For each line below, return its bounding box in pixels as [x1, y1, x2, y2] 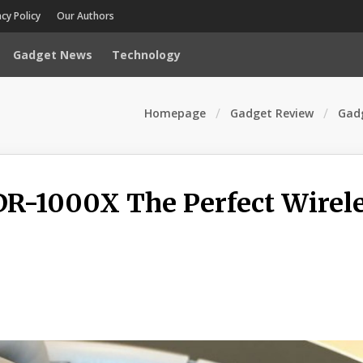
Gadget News [13, 47, 93, 62]
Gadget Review [229, 105, 314, 121]
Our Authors [57, 9, 115, 23]
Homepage [143, 105, 206, 121]
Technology [112, 47, 181, 62]
